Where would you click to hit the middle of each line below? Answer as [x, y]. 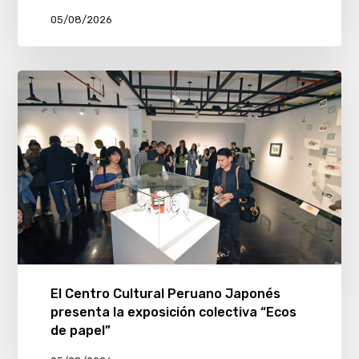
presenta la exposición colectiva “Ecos [173, 313]
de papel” [80, 331]
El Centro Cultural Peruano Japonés [165, 294]
